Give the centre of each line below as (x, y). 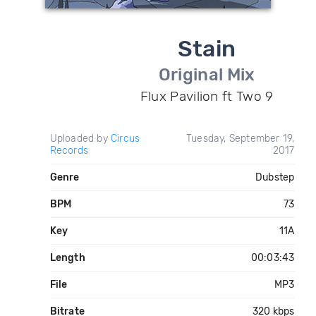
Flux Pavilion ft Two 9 (207, 96)
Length (67, 258)
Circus (125, 139)
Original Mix (207, 75)
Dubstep (275, 177)
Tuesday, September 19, (241, 139)
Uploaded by (80, 139)
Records (69, 151)
